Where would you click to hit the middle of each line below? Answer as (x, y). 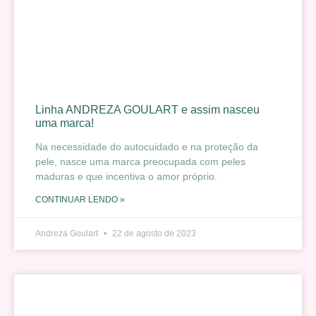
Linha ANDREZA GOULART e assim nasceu (147, 109)
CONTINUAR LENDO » (80, 199)
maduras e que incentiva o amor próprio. (126, 176)
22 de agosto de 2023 (153, 233)
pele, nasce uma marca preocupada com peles (140, 161)
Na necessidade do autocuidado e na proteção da (147, 146)
